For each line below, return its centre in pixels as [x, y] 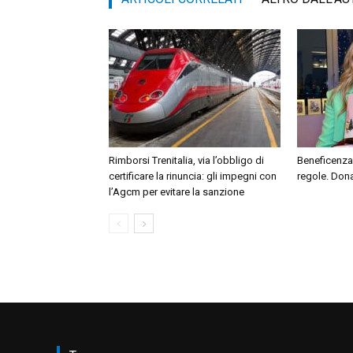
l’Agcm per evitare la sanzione [176, 192]
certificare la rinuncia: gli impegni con [193, 176]
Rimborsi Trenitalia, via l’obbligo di [186, 161]
